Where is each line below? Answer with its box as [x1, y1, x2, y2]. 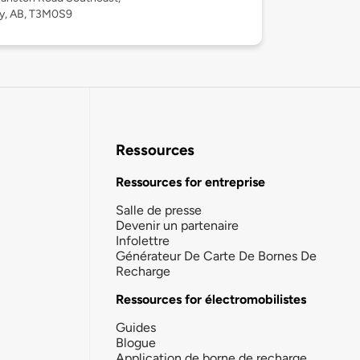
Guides [116, 319, 156, 335]
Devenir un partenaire [116, 217, 239, 233]
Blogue [116, 334, 156, 350]
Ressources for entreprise [116, 174, 265, 190]
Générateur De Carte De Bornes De [116, 247, 317, 264]
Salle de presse [116, 202, 202, 218]
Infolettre [116, 232, 170, 248]
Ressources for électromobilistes [116, 291, 306, 307]
